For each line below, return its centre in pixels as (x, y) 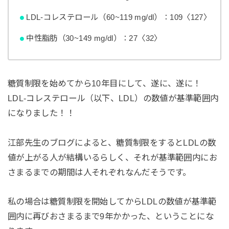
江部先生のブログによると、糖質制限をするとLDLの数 (112, 142)
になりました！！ (41, 113)
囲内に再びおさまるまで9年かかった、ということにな (111, 216)
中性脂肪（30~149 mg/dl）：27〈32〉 (94, 38)
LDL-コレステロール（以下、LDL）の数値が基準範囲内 (113, 98)
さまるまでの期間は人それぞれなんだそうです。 (99, 172)
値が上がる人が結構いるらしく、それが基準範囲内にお (112, 157)
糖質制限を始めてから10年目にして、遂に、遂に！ (109, 83)
